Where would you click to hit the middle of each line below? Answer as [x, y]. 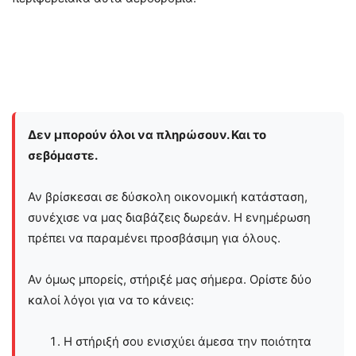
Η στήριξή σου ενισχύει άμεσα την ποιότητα [188, 341]
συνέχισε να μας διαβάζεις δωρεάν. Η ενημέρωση [169, 217]
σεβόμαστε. [63, 155]
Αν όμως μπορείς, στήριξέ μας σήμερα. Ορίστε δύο [170, 279]
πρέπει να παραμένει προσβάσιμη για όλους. [154, 238]
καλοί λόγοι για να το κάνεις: [111, 300]
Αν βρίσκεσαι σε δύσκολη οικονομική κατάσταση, [168, 196]
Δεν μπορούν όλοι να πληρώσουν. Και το [147, 134]
